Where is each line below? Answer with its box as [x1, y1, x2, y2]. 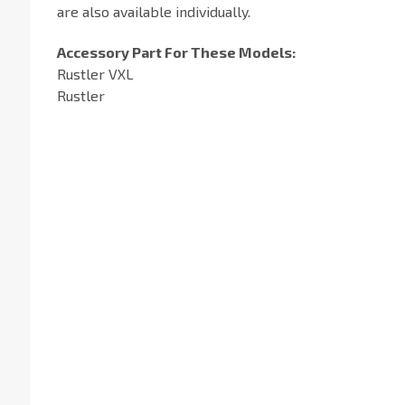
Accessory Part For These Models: [56, 42, 296, 61]
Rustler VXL [56, 64, 134, 82]
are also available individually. [56, 2, 250, 20]
